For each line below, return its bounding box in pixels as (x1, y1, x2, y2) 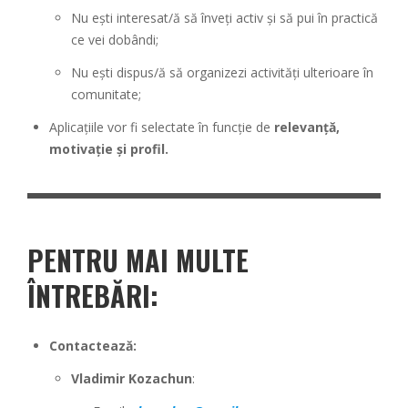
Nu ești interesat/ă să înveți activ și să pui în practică (71, 8, 378, 26)
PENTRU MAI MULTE (27, 239, 249, 280)
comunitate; (71, 85, 141, 103)
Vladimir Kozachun (71, 369, 192, 387)
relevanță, (274, 117, 340, 136)
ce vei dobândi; (71, 30, 158, 48)
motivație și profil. (49, 139, 168, 158)
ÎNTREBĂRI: (27, 274, 158, 316)
